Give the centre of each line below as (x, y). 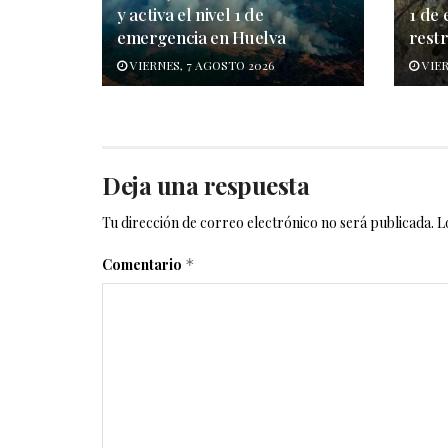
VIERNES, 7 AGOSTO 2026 (200, 64)
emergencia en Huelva (201, 36)
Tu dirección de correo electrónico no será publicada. (268, 222)
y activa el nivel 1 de (190, 13)
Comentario (143, 264)
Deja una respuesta (206, 184)
